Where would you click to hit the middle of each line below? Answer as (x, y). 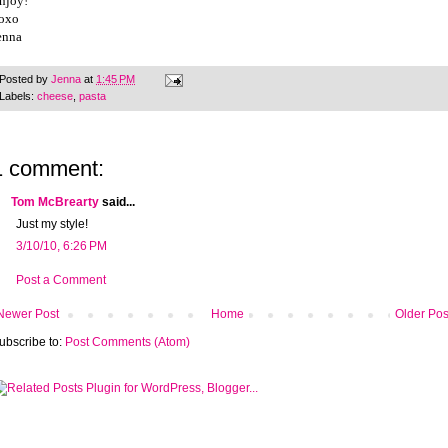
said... (117, 202)
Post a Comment (61, 280)
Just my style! (52, 224)
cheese (55, 96)
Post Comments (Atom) (127, 342)
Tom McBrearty (55, 202)
